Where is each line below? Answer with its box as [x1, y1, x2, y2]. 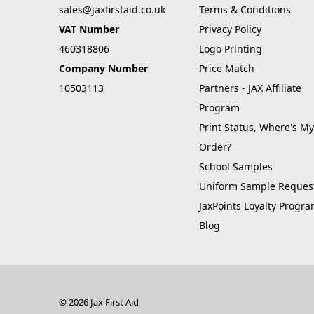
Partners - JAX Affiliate [198, 81, 301, 95]
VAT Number [59, 22, 119, 36]
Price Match [198, 62, 254, 76]
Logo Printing [198, 42, 262, 56]
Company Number [59, 62, 148, 76]
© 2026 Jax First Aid [59, 295, 139, 308]
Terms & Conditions [198, 3, 291, 17]
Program [198, 101, 240, 115]
